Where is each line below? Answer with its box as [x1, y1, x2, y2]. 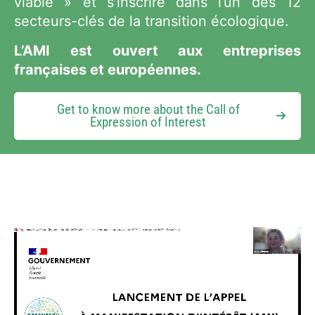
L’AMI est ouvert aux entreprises [14, 42, 301, 60]
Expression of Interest [90, 114, 206, 130]
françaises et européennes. [14, 61, 201, 79]
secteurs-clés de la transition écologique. [14, 13, 289, 30]
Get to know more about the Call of [56, 101, 240, 117]
